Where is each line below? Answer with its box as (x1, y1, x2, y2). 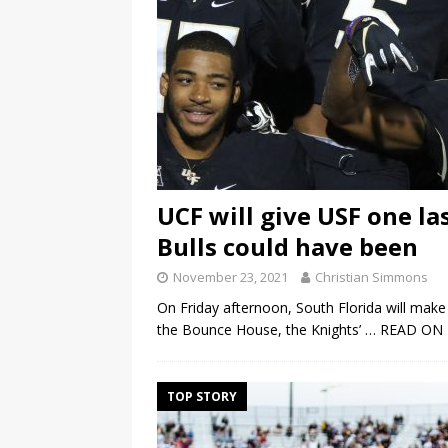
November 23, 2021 (173, 268, 288, 287)
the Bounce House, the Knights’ (157, 320, 365, 340)
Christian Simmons (315, 268, 428, 287)
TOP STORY (167, 388, 237, 406)
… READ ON (365, 320, 443, 340)
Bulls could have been (157, 230, 418, 264)
